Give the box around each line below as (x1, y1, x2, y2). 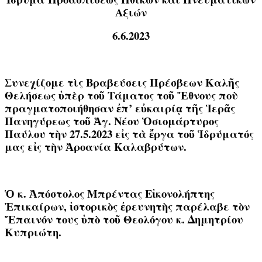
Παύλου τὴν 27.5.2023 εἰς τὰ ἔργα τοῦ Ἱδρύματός (5, 126, 254, 142)
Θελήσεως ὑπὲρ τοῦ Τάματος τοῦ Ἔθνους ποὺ (5, 87, 238, 104)
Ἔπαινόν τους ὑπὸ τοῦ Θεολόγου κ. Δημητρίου (5, 211, 243, 227)
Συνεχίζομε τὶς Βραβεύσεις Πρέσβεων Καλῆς (5, 74, 239, 91)
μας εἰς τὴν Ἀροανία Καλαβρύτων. (5, 139, 187, 155)
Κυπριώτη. (5, 224, 61, 240)
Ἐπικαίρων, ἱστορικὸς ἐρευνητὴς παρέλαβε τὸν (5, 198, 250, 215)
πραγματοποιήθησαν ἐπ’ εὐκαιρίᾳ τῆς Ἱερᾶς (5, 100, 235, 116)
